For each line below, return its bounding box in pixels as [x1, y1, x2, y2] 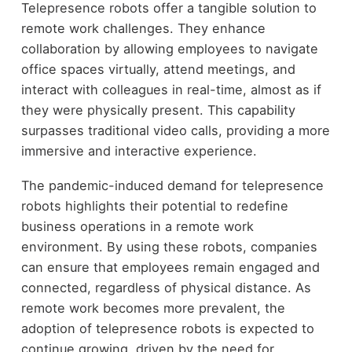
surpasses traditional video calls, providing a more [20, 122, 330, 138]
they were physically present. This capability [20, 101, 295, 118]
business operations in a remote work [20, 218, 254, 235]
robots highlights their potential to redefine [20, 198, 288, 214]
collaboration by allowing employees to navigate [20, 40, 318, 57]
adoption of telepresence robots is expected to [20, 321, 314, 337]
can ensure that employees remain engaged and [20, 259, 320, 276]
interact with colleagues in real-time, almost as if [20, 81, 321, 97]
